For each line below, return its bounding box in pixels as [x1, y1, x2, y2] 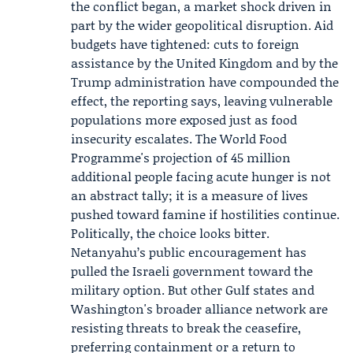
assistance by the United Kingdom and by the [71, 54, 338, 72]
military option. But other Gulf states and [71, 281, 314, 299]
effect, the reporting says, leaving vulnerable [71, 91, 333, 110]
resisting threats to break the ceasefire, [71, 318, 301, 336]
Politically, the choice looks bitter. [71, 224, 269, 242]
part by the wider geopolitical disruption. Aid [71, 16, 333, 34]
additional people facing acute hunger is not [71, 167, 331, 185]
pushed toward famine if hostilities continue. [71, 205, 340, 223]
